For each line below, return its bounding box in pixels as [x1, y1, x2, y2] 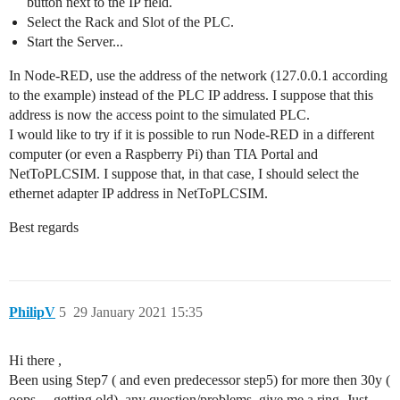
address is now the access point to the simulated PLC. [9, 106, 310, 122]
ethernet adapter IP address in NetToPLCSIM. [9, 185, 268, 201]
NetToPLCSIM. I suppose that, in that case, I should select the [9, 165, 359, 181]
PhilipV [9, 304, 55, 320]
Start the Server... [27, 33, 123, 49]
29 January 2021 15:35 [73, 304, 203, 320]
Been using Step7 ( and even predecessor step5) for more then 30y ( [9, 371, 390, 387]
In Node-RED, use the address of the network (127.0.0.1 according [9, 67, 387, 83]
